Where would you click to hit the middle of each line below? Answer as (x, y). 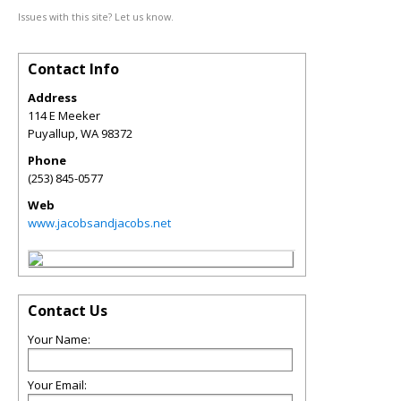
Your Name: (59, 339)
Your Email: (57, 385)
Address (52, 98)
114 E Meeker (64, 115)
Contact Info (73, 69)
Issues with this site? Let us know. (96, 17)
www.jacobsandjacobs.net (99, 223)
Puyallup (51, 133)
